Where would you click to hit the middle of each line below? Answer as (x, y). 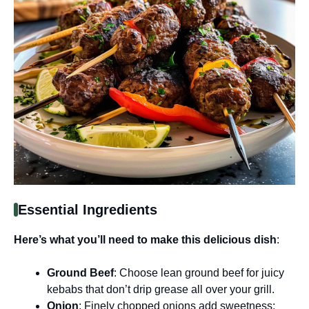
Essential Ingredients (88, 209)
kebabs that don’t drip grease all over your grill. (161, 289)
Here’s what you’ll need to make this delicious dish (145, 239)
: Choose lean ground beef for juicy (199, 272)
